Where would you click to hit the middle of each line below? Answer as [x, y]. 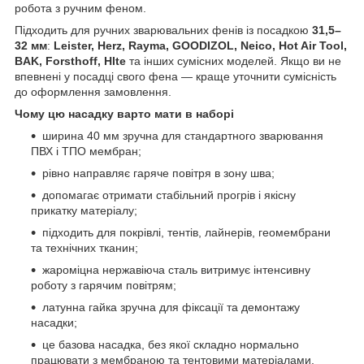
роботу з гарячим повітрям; [104, 285]
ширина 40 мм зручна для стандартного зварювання [183, 135]
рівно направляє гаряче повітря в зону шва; [158, 173]
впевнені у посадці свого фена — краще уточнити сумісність [175, 76]
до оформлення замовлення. [93, 91]
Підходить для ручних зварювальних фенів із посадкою [163, 30]
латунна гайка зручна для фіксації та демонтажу [171, 307]
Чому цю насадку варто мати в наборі [124, 113]
